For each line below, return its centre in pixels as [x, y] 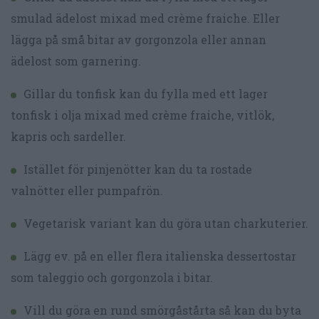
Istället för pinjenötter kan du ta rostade [138, 169]
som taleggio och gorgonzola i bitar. [112, 278]
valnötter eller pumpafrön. [87, 191]
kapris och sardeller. [68, 137]
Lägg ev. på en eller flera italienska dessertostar [160, 256]
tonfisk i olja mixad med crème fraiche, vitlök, [142, 115]
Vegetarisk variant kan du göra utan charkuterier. [166, 224]
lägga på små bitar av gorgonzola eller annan [138, 40]
